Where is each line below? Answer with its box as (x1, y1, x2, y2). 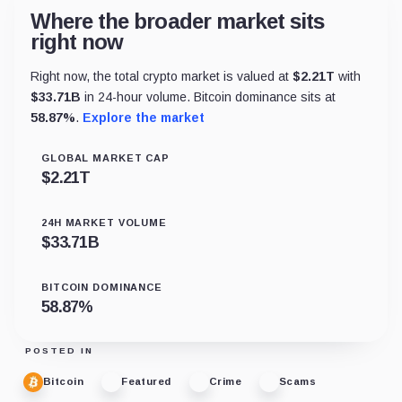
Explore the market (83, 109, 205, 125)
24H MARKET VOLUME (41, 216, 167, 228)
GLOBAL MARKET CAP (41, 152, 170, 163)
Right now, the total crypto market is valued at (31, 68, 293, 83)
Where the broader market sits (31, 8, 325, 33)
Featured (121, 376, 171, 388)
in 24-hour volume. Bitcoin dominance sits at (81, 89, 336, 104)
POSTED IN (25, 345, 93, 355)
